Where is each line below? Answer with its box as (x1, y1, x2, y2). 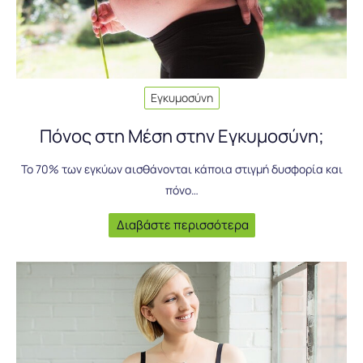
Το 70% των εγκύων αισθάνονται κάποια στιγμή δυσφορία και (20, 160, 343, 177)
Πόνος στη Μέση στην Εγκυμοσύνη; (39, 123, 324, 148)
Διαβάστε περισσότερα (116, 216, 249, 233)
